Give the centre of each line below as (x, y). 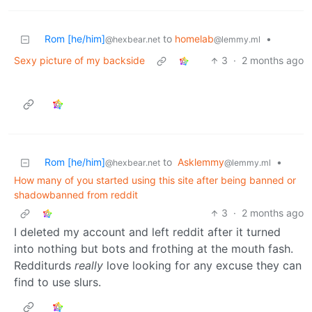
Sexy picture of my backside (79, 61)
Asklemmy (201, 162)
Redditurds (44, 266)
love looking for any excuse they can (202, 266)
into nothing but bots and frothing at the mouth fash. (154, 249)
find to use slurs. (57, 282)
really (89, 266)
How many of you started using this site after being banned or (155, 180)
